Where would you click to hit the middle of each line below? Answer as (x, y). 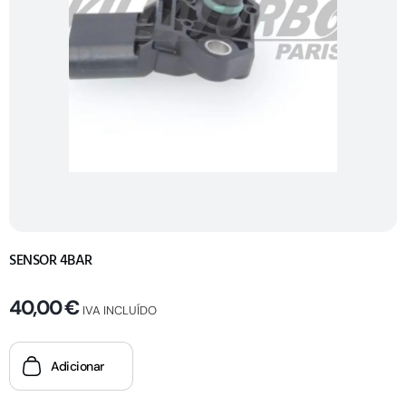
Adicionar (77, 367)
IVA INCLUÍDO (120, 311)
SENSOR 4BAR (51, 261)
